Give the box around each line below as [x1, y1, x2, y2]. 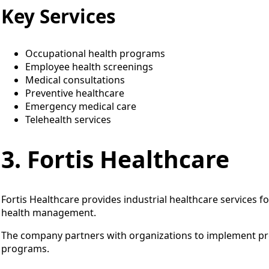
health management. [1, 205, 96, 219]
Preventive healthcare [25, 86, 124, 100]
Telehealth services [25, 112, 111, 126]
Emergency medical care [25, 99, 136, 113]
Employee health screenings [25, 59, 153, 73]
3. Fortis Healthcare [1, 143, 229, 175]
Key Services [1, 4, 116, 29]
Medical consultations [25, 73, 125, 86]
